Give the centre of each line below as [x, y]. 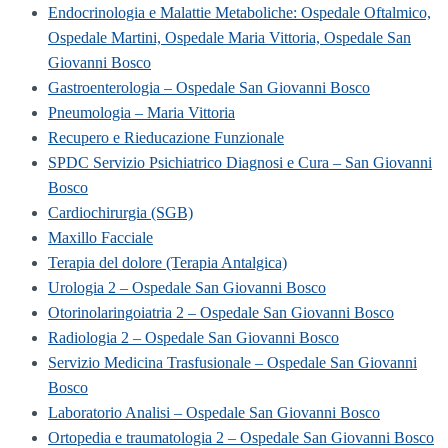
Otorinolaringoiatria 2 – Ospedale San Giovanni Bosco [221, 312]
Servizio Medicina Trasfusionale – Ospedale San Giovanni [232, 362]
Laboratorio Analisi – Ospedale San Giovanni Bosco [214, 412]
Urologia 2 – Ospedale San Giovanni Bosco [187, 287]
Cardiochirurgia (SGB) [120, 212]
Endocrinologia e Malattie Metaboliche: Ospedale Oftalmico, [239, 12]
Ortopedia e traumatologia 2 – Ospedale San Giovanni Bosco [241, 437]
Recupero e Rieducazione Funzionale [166, 137]
